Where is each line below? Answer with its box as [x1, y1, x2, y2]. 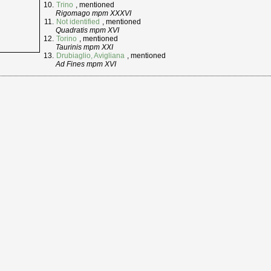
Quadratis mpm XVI [56, 26, 119, 35]
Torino [56, 34, 77, 44]
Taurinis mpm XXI [56, 43, 113, 52]
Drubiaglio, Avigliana [56, 51, 125, 60]
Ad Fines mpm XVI [56, 60, 116, 69]
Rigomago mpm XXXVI [56, 9, 131, 18]
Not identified [56, 18, 100, 27]
